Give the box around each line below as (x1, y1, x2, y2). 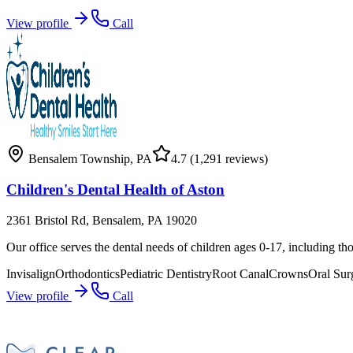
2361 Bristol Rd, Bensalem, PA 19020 (6, 213, 197, 227)
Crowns (269, 266, 308, 281)
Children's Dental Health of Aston (6, 180, 225, 198)
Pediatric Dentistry (120, 266, 212, 281)
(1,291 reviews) (187, 152, 268, 166)
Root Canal (212, 266, 269, 281)
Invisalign (6, 266, 55, 281)
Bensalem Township (28, 152, 130, 166)
